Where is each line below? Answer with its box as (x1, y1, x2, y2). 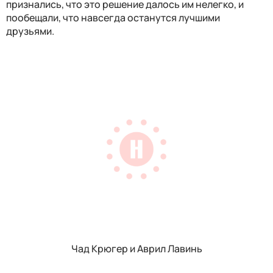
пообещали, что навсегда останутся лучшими (6, 11, 220, 25)
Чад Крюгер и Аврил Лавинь (71, 241, 202, 255)
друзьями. (6, 24, 56, 38)
